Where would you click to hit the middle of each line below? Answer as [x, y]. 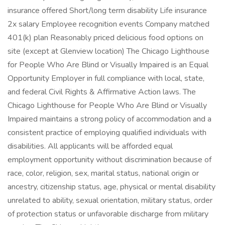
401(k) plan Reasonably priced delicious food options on [105, 38]
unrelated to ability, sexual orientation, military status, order [110, 200]
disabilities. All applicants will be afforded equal [90, 146]
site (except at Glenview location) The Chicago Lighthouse [108, 51]
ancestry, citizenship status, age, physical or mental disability [111, 187]
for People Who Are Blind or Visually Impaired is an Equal [108, 65]
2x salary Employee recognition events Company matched [108, 24]
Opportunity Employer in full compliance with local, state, [106, 78]
